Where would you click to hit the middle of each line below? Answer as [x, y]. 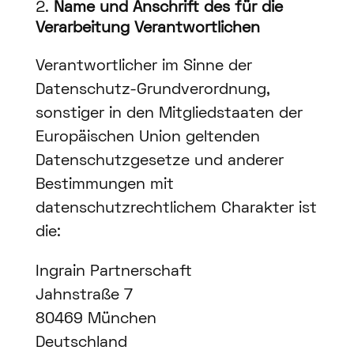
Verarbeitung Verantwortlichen [147, 29]
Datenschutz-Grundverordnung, [153, 90]
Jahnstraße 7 [84, 296]
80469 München [96, 320]
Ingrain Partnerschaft [113, 272]
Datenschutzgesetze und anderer [159, 162]
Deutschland [81, 343]
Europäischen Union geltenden [147, 138]
